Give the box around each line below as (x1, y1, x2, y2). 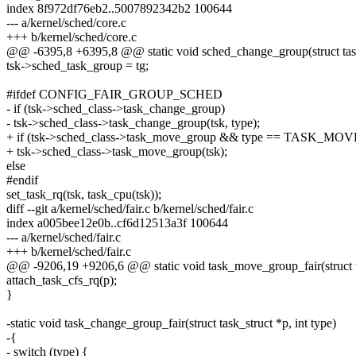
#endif (6, 173, 38, 188)
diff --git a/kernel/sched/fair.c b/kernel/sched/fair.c (6, 202, 253, 216)
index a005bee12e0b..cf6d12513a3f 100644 (6, 216, 228, 230)
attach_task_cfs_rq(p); (6, 273, 117, 288)
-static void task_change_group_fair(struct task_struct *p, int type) (6, 316, 336, 331)
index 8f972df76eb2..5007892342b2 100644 (6, 2, 232, 16)
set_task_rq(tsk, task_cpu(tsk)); (6, 188, 161, 202)
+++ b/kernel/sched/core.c (6, 30, 137, 44)
